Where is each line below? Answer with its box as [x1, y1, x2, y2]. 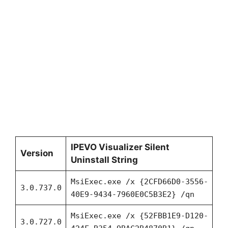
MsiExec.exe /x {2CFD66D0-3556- [70, 177, 208, 186]
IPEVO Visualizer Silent [70, 141, 169, 152]
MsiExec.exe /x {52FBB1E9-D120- [70, 211, 208, 220]
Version [20, 148, 53, 158]
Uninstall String [70, 154, 138, 165]
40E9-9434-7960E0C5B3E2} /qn [70, 189, 194, 199]
